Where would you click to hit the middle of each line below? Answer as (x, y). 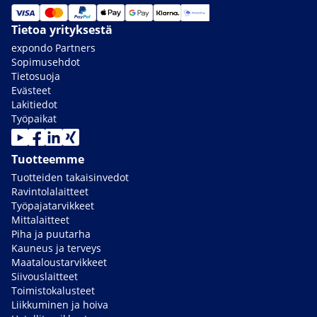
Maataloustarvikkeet (59, 263)
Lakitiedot (34, 105)
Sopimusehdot (46, 62)
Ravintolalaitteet (50, 192)
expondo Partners (53, 48)
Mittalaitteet (40, 220)
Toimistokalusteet (53, 291)
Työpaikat (34, 119)
